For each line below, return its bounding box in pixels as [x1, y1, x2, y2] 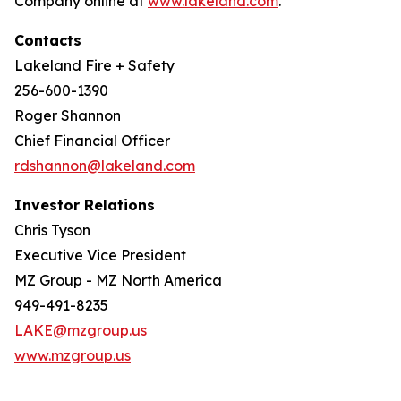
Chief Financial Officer [14, 132, 170, 149]
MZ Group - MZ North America [14, 271, 222, 289]
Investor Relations [14, 196, 155, 214]
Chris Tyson [14, 221, 90, 239]
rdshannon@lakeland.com [14, 157, 195, 175]
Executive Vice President [14, 246, 186, 264]
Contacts [14, 31, 81, 49]
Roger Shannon [14, 107, 121, 124]
